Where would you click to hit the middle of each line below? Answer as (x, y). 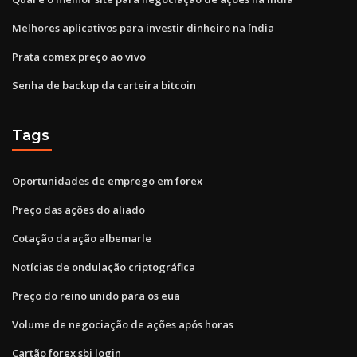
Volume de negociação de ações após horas (123, 324)
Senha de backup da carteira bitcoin (104, 85)
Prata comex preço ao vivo (79, 56)
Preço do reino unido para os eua (96, 295)
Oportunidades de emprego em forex (107, 180)
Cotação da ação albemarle (82, 238)
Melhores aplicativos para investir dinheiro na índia (143, 27)
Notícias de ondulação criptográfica (104, 267)
